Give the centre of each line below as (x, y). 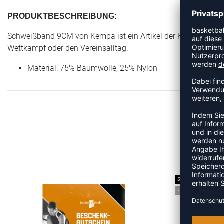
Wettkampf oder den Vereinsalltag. (68, 48)
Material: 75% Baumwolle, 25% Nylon (92, 68)
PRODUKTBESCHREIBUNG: (62, 16)
